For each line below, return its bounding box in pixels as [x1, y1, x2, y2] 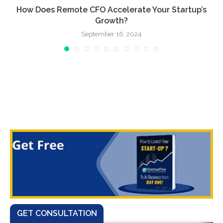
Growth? [95, 15, 128, 25]
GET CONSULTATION [17, 208, 97, 218]
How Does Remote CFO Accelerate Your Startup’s [16, 4, 207, 14]
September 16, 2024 [81, 30, 142, 38]
